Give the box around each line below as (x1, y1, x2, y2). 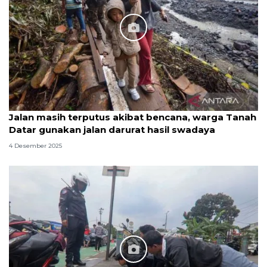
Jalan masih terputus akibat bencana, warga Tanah (9, 111, 256, 123)
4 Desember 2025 (9, 142, 62, 150)
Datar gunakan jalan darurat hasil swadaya (9, 123, 215, 135)
